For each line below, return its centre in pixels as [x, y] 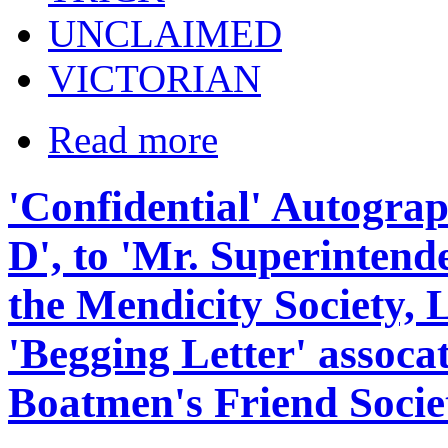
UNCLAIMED [165, 33]
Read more [133, 139]
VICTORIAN [154, 78]
